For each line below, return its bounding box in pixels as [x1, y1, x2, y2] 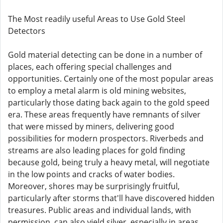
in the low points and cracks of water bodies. [8, 169, 175, 180]
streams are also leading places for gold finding [8, 145, 185, 156]
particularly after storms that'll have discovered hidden [8, 193, 215, 204]
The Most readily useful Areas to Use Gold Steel [8, 13, 185, 24]
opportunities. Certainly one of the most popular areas [8, 73, 214, 84]
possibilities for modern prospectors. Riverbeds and [8, 133, 204, 144]
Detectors [8, 25, 45, 36]
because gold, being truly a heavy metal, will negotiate [8, 157, 210, 168]
